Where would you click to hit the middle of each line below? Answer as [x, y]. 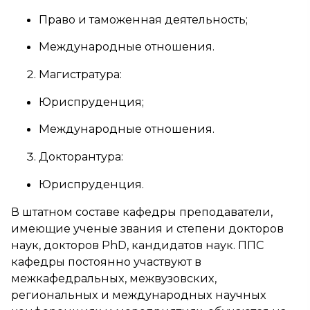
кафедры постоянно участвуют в [106, 262]
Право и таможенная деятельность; [143, 19]
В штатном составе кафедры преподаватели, [142, 212]
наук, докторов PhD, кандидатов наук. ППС [137, 245]
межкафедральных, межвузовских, [114, 278]
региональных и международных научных [139, 295]
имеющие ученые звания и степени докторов [147, 228]
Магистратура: [80, 74]
